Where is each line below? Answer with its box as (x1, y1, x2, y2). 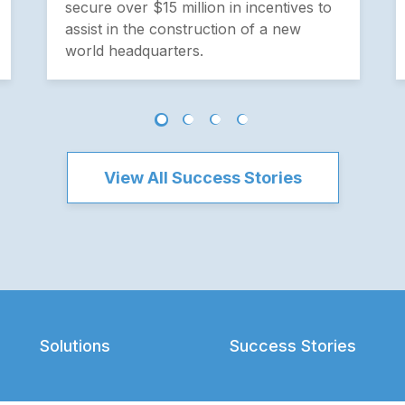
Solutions (40, 336, 111, 355)
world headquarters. (65, 41, 203, 60)
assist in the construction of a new (65, 19, 301, 38)
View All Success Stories (103, 167, 302, 187)
